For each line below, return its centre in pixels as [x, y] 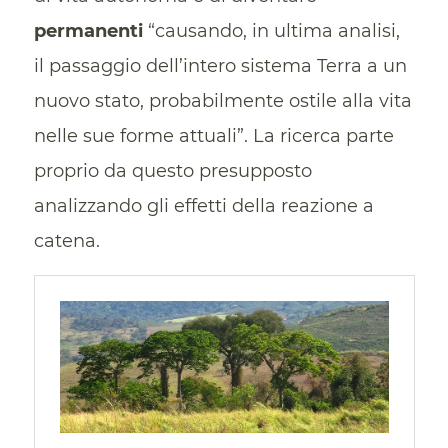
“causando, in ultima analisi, [271, 31]
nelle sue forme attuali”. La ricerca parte [213, 136]
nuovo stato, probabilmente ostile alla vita [222, 101]
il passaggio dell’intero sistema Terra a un [220, 66]
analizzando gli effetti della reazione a [203, 206]
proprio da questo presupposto [172, 171]
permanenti [88, 31]
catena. [66, 241]
